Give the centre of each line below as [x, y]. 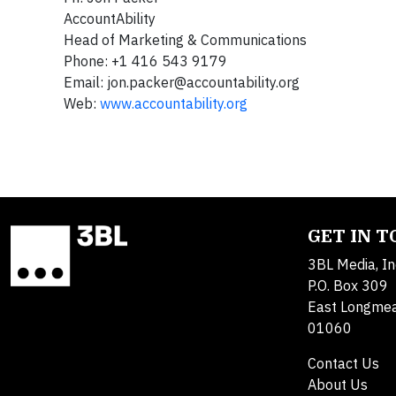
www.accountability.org [174, 103]
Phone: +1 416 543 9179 [147, 61]
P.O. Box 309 [348, 285]
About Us [338, 384]
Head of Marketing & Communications [187, 39]
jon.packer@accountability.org [203, 82]
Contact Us [343, 363]
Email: [85, 82]
